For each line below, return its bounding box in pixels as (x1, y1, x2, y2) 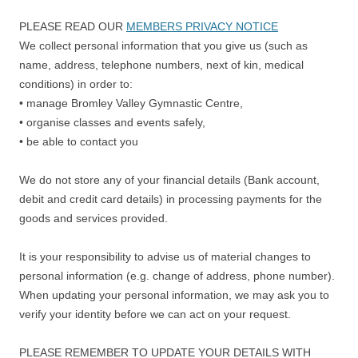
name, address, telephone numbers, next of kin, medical (19, 58, 304, 71)
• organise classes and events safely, (19, 116, 205, 129)
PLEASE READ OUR (19, 20, 126, 33)
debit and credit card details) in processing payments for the (19, 193, 322, 205)
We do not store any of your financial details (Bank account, (19, 173, 320, 186)
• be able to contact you (19, 135, 138, 148)
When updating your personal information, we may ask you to (19, 288, 329, 301)
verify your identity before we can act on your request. (19, 308, 291, 320)
